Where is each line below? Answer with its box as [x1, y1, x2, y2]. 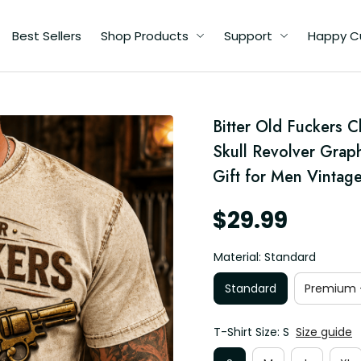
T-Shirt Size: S [214, 324, 289, 340]
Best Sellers [12, 27, 81, 44]
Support [224, 27, 272, 44]
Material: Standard [214, 249, 316, 265]
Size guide [296, 324, 352, 340]
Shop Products [101, 27, 189, 44]
